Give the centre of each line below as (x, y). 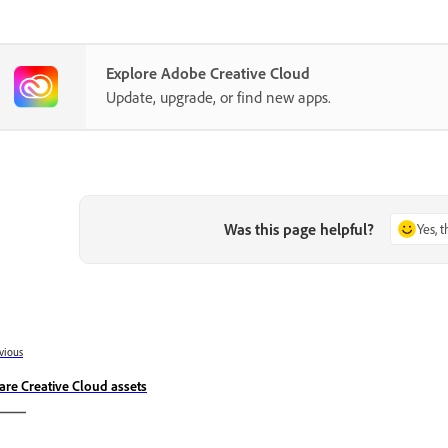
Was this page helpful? (299, 229)
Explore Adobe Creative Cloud (208, 73)
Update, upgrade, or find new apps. (218, 97)
